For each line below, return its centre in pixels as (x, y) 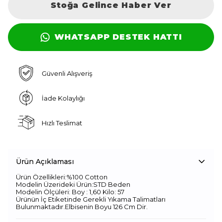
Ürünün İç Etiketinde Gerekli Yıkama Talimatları (91, 199)
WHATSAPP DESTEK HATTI (118, 37)
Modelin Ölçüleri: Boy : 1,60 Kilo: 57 (70, 192)
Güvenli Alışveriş (67, 73)
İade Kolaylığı (63, 98)
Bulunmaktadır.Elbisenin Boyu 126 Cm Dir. (82, 207)
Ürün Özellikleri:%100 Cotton (62, 177)
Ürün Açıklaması (45, 162)
